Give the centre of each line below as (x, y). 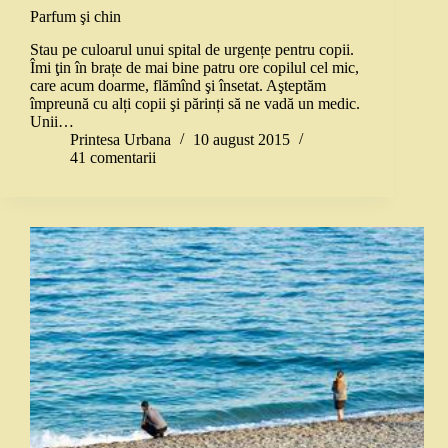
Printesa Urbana (120, 140)
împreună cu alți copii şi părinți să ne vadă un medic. (195, 104)
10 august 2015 (241, 140)
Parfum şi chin (75, 17)
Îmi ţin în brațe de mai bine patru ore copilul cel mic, (194, 68)
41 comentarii (113, 158)
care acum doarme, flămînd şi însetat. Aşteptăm (178, 86)
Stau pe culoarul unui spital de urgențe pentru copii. (192, 50)
